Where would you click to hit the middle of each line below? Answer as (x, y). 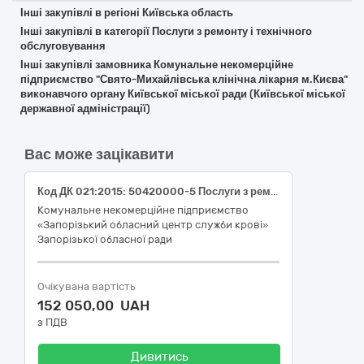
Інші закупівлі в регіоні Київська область (127, 13)
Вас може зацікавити (99, 154)
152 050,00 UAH (93, 305)
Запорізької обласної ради (105, 239)
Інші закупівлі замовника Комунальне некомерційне (157, 65)
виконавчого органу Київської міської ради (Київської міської (183, 94)
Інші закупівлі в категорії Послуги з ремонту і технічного (166, 31)
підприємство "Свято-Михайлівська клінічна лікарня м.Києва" (184, 79)
